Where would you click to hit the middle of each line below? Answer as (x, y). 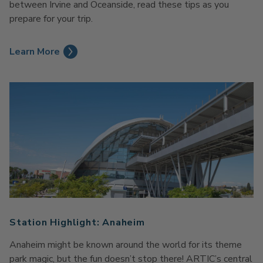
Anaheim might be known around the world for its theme (126, 245)
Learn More (35, 51)
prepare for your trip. (51, 18)
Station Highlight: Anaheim (77, 222)
